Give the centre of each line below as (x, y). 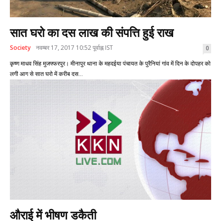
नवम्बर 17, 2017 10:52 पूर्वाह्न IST (74, 47)
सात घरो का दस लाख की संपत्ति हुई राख (92, 33)
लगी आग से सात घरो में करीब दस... (46, 74)
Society (20, 47)
